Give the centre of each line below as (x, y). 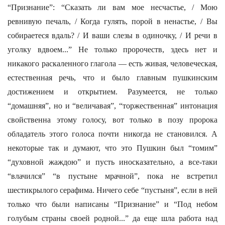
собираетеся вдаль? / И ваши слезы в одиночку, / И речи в (113, 35)
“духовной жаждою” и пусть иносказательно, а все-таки (113, 162)
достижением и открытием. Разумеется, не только (113, 92)
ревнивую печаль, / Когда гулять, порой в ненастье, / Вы (113, 21)
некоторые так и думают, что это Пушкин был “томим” (113, 148)
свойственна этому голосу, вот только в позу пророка (113, 120)
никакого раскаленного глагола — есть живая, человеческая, (113, 64)
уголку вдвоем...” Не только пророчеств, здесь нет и (113, 49)
